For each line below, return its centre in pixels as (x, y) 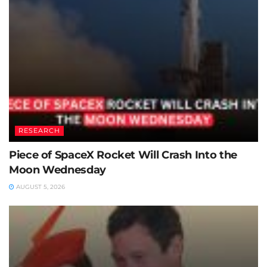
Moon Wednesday (58, 170)
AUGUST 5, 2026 (40, 187)
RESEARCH (39, 131)
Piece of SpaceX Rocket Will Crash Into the (123, 155)
